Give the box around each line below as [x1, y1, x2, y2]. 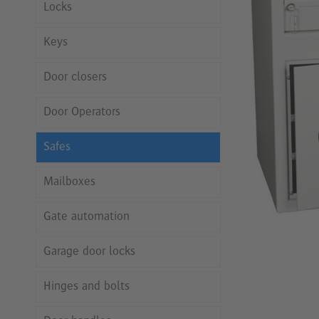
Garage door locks [43, 245, 135, 258]
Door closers [43, 70, 107, 84]
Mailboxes [43, 175, 95, 189]
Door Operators [43, 105, 120, 119]
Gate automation [43, 210, 130, 224]
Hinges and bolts [43, 280, 130, 293]
